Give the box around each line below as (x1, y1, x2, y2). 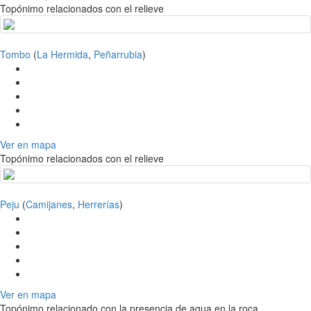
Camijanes (26, 197, 72, 212)
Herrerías (78, 197, 119, 212)
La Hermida (37, 47, 88, 62)
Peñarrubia (94, 47, 142, 62)
